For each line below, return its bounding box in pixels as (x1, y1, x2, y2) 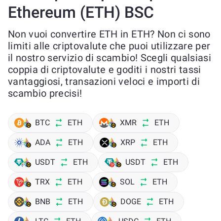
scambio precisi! (8, 87, 82, 99)
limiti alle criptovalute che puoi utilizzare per (8, 40, 211, 52)
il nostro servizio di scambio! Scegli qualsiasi (8, 52, 211, 64)
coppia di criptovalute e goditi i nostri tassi (8, 64, 201, 75)
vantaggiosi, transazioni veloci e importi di (8, 75, 200, 87)
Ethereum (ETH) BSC (8, 3, 154, 22)
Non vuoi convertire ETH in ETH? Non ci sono (8, 28, 211, 40)
